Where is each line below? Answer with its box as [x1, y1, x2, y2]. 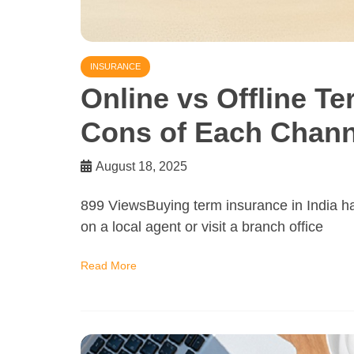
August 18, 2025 [96, 159, 187, 173]
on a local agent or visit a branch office [81, 218, 323, 235]
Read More [81, 258, 137, 272]
